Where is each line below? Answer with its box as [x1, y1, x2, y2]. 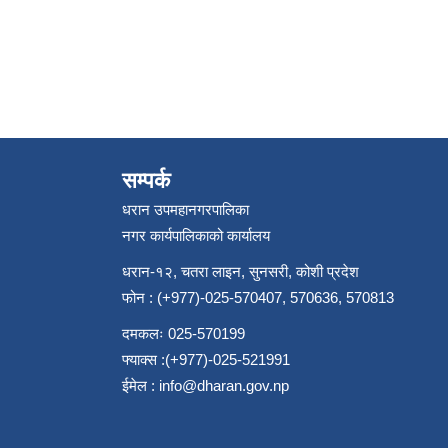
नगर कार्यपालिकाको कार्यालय [122, 227, 270, 244]
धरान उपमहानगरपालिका [122, 201, 249, 218]
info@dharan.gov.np [159, 377, 289, 394]
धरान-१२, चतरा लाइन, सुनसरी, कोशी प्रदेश [122, 263, 359, 280]
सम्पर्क [122, 168, 170, 193]
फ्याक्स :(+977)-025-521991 [122, 351, 290, 368]
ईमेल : [122, 377, 159, 394]
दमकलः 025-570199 [122, 325, 245, 342]
